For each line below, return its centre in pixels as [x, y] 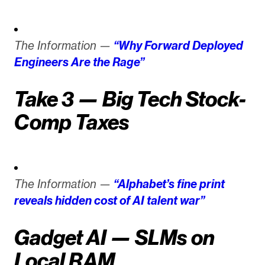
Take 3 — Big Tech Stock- [130, 99]
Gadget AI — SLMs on [114, 237]
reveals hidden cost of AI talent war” [109, 201]
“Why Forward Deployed [178, 46]
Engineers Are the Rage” [79, 62]
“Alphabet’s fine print [169, 184]
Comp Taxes [72, 122]
